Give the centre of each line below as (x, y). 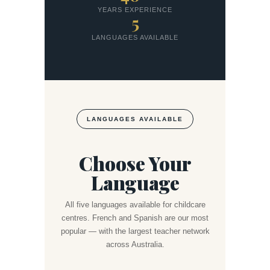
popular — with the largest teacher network (135, 231)
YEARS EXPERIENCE (135, 10)
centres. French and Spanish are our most (135, 218)
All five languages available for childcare (135, 205)
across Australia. (135, 245)
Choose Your (135, 163)
